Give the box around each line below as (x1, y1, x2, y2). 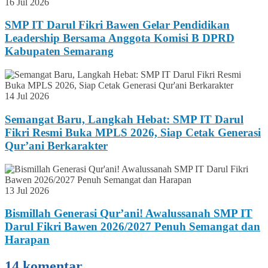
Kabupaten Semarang (5, 45, 114, 58)
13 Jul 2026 (5, 185, 49, 196)
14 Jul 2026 (5, 91, 49, 102)
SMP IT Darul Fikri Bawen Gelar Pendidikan (5, 19, 230, 32)
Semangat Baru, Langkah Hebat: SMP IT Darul (5, 112, 243, 126)
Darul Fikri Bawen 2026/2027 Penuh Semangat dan (5, 220, 260, 233)
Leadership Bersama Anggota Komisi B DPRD (5, 32, 234, 45)
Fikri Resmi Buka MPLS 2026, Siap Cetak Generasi (5, 126, 261, 139)
